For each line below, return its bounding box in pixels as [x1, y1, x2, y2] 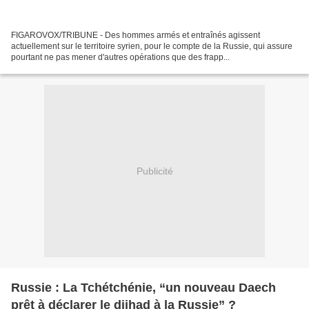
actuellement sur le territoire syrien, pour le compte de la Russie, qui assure [11, 41, 292, 52]
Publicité [136, 165, 173, 177]
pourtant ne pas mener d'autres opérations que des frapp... [11, 52, 230, 63]
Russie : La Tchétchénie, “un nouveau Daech [11, 281, 276, 295]
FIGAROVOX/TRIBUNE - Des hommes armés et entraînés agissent [11, 30, 260, 41]
